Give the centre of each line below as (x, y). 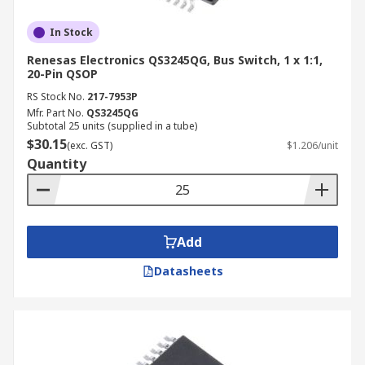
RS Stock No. (56, 97)
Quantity (57, 164)
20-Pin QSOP (62, 74)
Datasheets (188, 271)
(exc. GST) (90, 145)
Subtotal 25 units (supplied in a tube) (112, 126)
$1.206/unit (312, 145)
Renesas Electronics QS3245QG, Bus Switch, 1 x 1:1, (175, 60)
